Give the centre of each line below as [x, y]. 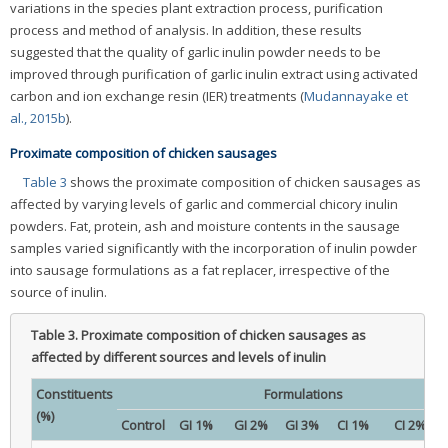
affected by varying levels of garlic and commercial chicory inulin [204, 203]
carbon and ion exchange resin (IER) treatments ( [157, 96]
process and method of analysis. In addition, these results [186, 30]
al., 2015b [38, 118]
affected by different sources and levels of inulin [178, 356]
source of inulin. [58, 291]
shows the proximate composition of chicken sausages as [244, 181]
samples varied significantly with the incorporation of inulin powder [213, 247]
